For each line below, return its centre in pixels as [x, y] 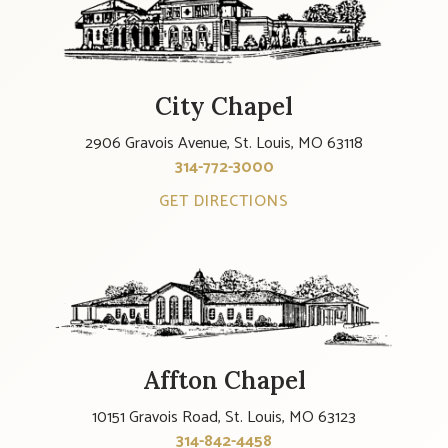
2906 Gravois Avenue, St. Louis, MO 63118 [224, 144]
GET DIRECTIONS [224, 202]
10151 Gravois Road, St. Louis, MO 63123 [224, 417]
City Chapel [224, 107]
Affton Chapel [224, 380]
